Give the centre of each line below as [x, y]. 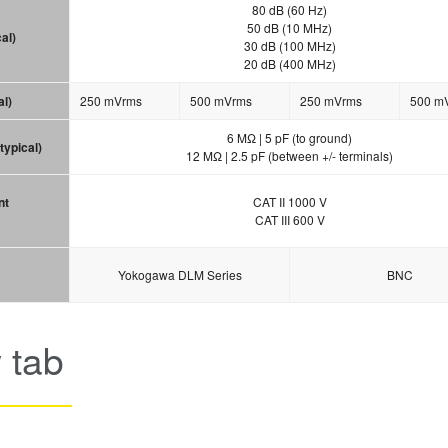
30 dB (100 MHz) [289, 46]
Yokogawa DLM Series [179, 275]
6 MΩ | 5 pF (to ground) [289, 138]
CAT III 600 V [289, 220]
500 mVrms [221, 101]
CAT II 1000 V [289, 202]
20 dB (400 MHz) [289, 64]
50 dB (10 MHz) [289, 28]
